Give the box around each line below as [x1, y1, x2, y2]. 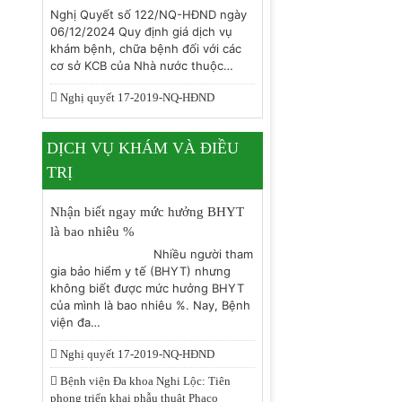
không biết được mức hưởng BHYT [49, 281, 244, 295]
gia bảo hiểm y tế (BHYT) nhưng [49, 264, 231, 278]
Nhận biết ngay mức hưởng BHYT [49, 205, 244, 219]
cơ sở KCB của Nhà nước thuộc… [49, 58, 233, 73]
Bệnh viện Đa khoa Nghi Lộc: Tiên [57, 374, 231, 388]
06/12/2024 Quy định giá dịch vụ [49, 24, 232, 39]
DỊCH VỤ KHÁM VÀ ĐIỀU [46, 139, 239, 157]
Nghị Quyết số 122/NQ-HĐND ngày [49, 7, 247, 22]
